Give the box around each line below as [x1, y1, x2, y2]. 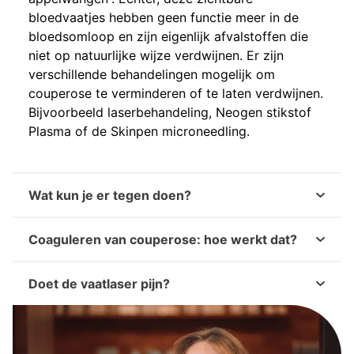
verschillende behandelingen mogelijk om [28, 66, 275, 82]
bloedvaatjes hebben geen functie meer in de [28, 9, 299, 25]
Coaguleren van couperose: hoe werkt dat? [28, 232, 297, 247]
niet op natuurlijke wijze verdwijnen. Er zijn [28, 47, 284, 63]
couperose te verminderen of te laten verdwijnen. [28, 85, 323, 101]
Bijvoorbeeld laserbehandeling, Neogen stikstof [28, 104, 311, 120]
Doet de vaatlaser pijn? [28, 276, 170, 292]
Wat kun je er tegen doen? [28, 187, 191, 203]
